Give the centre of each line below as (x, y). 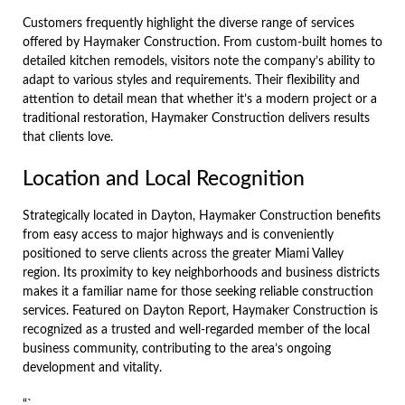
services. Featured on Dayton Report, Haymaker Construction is (200, 311)
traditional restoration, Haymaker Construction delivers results (196, 118)
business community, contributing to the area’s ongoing (177, 348)
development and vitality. (92, 367)
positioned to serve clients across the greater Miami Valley (183, 254)
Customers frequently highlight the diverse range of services (188, 23)
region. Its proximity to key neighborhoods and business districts (201, 273)
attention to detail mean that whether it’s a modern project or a (200, 99)
